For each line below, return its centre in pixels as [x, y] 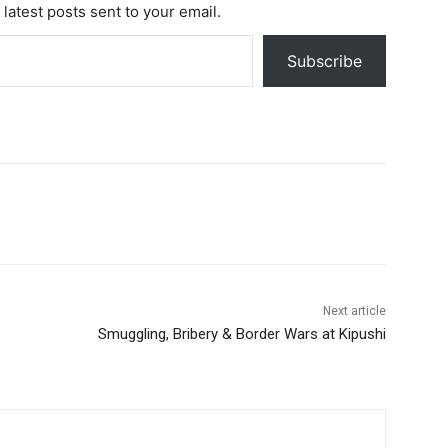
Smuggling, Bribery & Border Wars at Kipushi [241, 334]
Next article [354, 311]
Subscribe [324, 61]
